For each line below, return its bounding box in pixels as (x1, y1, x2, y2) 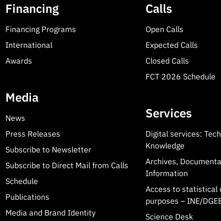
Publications (5, 192, 49, 202)
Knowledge (146, 141, 185, 151)
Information (146, 168, 188, 179)
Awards (5, 56, 32, 66)
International (5, 40, 52, 50)
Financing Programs (5, 24, 76, 35)
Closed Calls (146, 56, 189, 66)
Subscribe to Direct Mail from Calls (5, 160, 128, 171)
